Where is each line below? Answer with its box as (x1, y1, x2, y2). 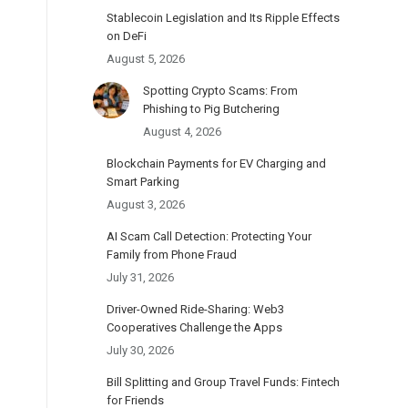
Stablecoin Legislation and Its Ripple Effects (107, 11, 340, 25)
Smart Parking (107, 175, 179, 189)
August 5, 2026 (107, 52, 185, 66)
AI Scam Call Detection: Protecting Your (107, 229, 311, 243)
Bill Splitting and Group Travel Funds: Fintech (107, 375, 340, 389)
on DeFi (107, 29, 147, 43)
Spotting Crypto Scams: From (143, 84, 298, 97)
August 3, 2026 (107, 198, 185, 211)
